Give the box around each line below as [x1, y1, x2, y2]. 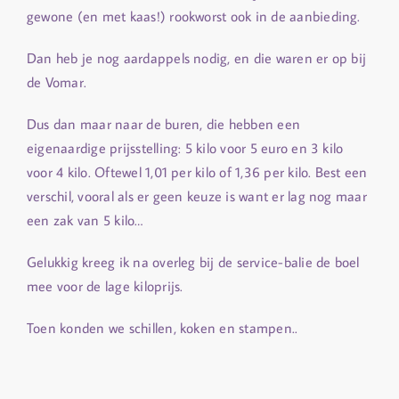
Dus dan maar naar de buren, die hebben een [27, 115, 301, 133]
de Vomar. [27, 73, 87, 91]
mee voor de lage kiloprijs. [27, 277, 183, 295]
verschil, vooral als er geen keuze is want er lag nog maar [27, 187, 367, 205]
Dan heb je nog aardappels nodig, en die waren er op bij [27, 49, 367, 67]
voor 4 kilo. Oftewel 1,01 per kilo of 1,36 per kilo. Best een [27, 163, 368, 181]
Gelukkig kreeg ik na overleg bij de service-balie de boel [27, 253, 360, 271]
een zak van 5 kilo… [27, 211, 143, 229]
